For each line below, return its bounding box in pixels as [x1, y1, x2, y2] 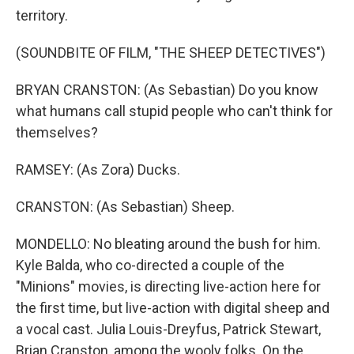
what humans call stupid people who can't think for [16, 103, 333, 119]
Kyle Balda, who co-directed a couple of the [16, 257, 284, 273]
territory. [16, 7, 68, 24]
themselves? [16, 124, 98, 141]
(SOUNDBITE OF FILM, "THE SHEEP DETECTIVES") [16, 44, 326, 61]
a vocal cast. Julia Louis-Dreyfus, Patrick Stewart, [16, 321, 321, 337]
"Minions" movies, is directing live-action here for [16, 278, 321, 295]
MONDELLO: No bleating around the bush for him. [16, 235, 321, 252]
